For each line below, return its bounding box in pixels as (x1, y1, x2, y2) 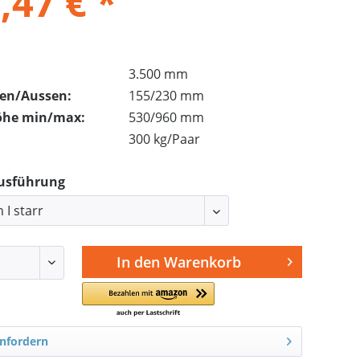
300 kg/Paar (129, 130, 200, 148)
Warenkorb (164, 252, 242, 272)
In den (117, 252, 161, 272)
